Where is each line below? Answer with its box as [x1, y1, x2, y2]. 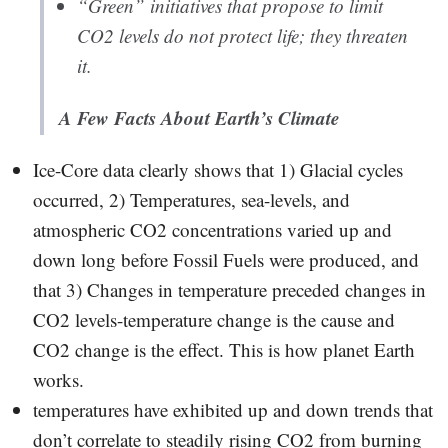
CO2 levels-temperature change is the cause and [32, 307, 395, 333]
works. [32, 367, 84, 393]
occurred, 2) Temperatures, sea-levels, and [32, 187, 350, 213]
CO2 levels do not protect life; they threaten [76, 23, 408, 49]
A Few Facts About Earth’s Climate [59, 104, 339, 132]
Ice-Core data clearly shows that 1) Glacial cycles [32, 157, 403, 183]
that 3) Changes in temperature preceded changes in [32, 277, 426, 303]
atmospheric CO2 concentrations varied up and [32, 217, 392, 243]
